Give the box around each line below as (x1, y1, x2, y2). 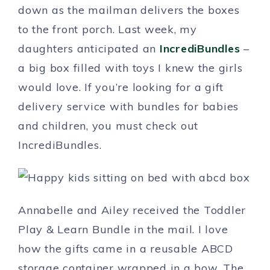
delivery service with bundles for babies (18, 99, 239, 113)
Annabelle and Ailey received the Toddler (18, 203, 246, 217)
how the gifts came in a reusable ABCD (18, 242, 233, 256)
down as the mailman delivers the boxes (18, 3, 240, 17)
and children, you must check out (18, 119, 198, 133)
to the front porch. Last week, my (18, 22, 197, 36)
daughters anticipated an (18, 42, 160, 55)
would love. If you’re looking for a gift (18, 80, 224, 94)
